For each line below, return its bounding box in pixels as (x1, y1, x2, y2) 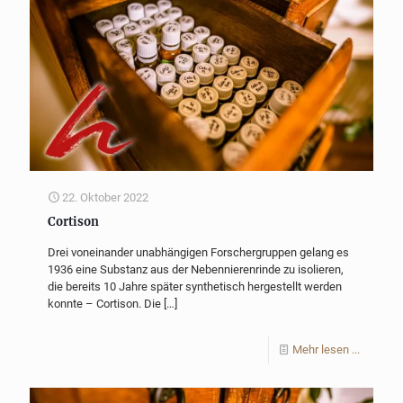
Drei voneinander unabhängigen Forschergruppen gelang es (48, 245, 349, 259)
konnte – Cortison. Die (48, 296, 161, 310)
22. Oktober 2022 (62, 190, 148, 204)
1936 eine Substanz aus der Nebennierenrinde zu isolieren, (48, 262, 344, 276)
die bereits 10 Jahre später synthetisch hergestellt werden (48, 279, 342, 293)
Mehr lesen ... (292, 342, 360, 356)
